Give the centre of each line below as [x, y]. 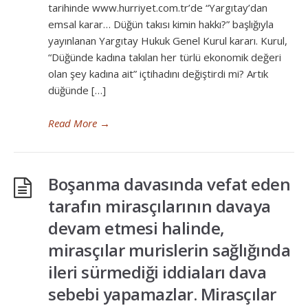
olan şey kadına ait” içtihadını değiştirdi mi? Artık [158, 74]
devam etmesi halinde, [136, 228]
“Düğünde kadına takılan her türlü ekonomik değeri [165, 57]
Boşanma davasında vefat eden [169, 184]
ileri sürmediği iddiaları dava [157, 272]
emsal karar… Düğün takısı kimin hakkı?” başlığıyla [161, 24]
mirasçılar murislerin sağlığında [169, 250]
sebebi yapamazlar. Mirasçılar [162, 294]
